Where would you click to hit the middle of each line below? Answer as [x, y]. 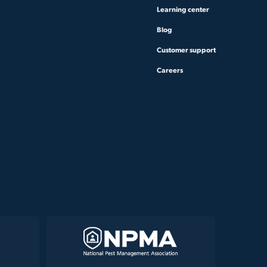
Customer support [186, 49]
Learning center [183, 9]
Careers [170, 70]
